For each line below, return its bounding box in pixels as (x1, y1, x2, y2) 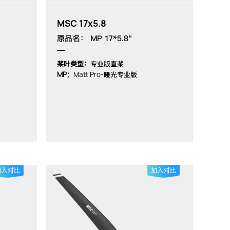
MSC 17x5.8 (56, 17, 106, 29)
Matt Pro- (73, 69, 104, 79)
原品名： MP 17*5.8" (56, 33, 132, 43)
